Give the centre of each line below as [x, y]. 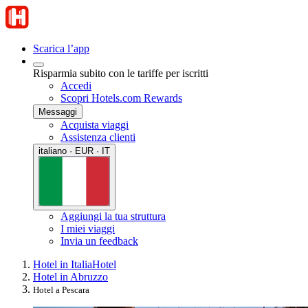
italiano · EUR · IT [74, 151]
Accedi [76, 86]
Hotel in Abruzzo [70, 276]
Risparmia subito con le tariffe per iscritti [121, 73]
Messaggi [58, 112]
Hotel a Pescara [61, 289]
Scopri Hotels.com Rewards [121, 98]
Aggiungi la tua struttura [113, 216]
